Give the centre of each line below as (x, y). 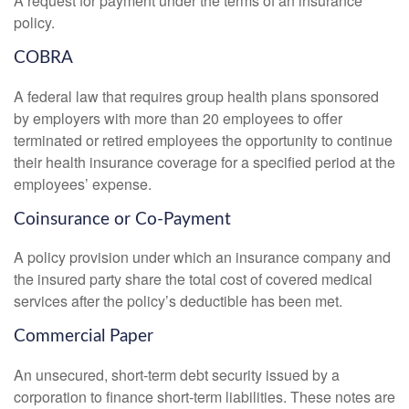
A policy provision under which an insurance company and (202, 257)
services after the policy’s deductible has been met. (178, 301)
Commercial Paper (84, 337)
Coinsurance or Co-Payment (122, 219)
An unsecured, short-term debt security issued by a (177, 375)
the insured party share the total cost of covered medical (193, 279)
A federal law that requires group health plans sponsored (196, 96)
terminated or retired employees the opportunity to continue (203, 140)
